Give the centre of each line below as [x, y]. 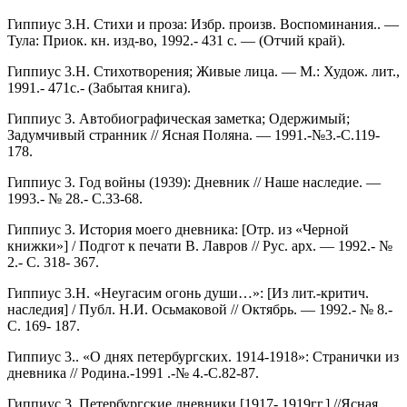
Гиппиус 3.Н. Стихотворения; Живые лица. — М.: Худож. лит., [203, 71]
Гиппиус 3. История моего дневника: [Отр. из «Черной [178, 229]
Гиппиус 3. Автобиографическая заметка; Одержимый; [179, 118]
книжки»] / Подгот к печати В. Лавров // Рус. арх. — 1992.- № [200, 245]
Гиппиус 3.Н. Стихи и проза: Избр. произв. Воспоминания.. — [203, 24]
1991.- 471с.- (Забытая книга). [99, 87]
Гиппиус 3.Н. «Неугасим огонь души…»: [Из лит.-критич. [188, 293]
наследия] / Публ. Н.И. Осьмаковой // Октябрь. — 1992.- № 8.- [200, 309]
